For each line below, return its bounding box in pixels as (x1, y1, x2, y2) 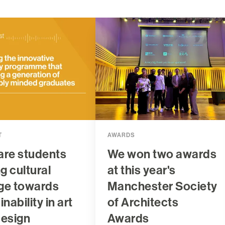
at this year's (107, 163, 176, 178)
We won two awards (107, 147, 217, 162)
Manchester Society (107, 179, 217, 194)
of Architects (107, 195, 179, 210)
